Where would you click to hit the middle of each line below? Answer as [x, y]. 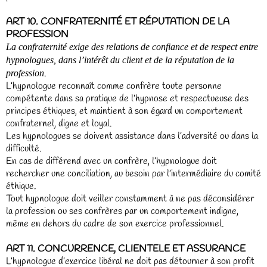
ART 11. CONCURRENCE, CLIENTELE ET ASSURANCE [126, 249]
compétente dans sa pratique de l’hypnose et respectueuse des [127, 99]
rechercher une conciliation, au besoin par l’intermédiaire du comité [133, 174]
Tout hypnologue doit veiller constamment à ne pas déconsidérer [130, 199]
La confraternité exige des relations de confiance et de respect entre [132, 47]
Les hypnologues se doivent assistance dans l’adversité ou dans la [132, 136]
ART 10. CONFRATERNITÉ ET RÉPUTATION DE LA [118, 22]
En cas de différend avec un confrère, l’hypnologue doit [111, 161]
